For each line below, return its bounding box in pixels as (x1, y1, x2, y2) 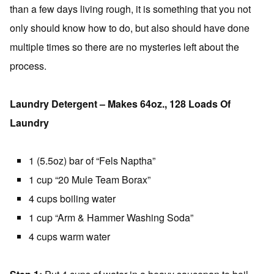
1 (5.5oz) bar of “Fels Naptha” (29, 154, 155, 168)
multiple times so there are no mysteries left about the (10, 40, 239, 54)
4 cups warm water (29, 229, 110, 243)
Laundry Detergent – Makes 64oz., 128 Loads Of (10, 97, 231, 111)
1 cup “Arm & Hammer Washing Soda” (29, 210, 193, 224)
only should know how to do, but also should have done (10, 21, 250, 35)
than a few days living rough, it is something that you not (10, 2, 251, 16)
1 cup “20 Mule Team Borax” (29, 172, 150, 187)
